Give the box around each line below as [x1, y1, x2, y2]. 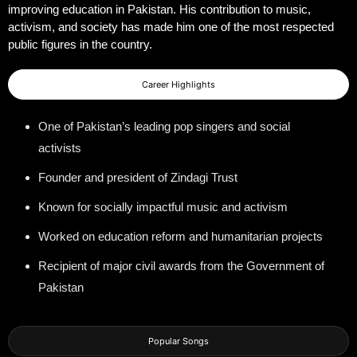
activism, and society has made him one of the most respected [8, 19, 334, 33]
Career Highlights [142, 78, 215, 90]
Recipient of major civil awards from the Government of [38, 258, 324, 273]
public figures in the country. [8, 37, 152, 51]
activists [38, 140, 81, 155]
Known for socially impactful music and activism [38, 199, 288, 214]
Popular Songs [148, 335, 209, 347]
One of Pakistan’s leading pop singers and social [38, 119, 290, 133]
